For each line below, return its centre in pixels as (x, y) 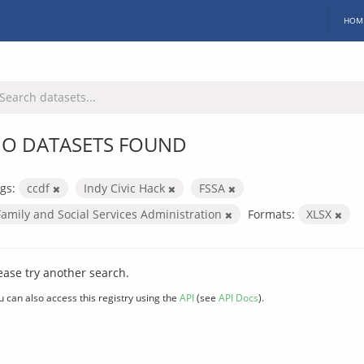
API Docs (238, 297)
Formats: (271, 214)
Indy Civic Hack (126, 188)
